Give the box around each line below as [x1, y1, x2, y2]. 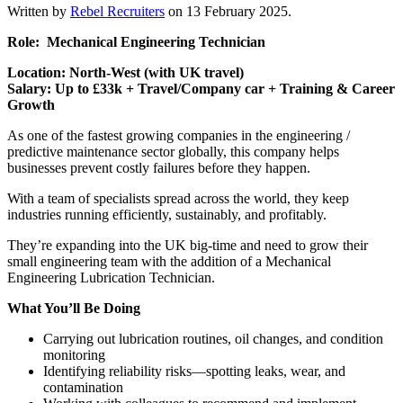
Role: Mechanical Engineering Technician [7, 34, 265, 50]
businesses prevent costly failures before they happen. [7, 160, 310, 176]
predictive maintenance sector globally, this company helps [7, 144, 339, 160]
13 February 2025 [186, 4, 288, 20]
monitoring [43, 347, 105, 363]
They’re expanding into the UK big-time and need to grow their [7, 237, 368, 254]
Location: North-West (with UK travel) [7, 65, 244, 81]
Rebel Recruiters [70, 4, 165, 20]
